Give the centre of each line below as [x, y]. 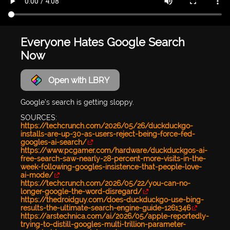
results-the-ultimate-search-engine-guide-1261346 [106, 208]
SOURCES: [39, 118]
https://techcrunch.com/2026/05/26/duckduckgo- [107, 126]
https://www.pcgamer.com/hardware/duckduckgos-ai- [114, 151]
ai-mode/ [37, 175]
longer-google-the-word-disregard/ [81, 192]
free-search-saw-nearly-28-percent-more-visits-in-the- [113, 159]
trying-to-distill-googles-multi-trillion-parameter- [103, 225]
